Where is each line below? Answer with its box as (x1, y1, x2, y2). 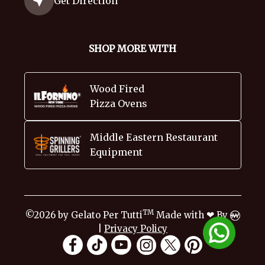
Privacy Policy (104, 223, 167, 235)
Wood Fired (89, 83, 144, 95)
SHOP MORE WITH (89, 43, 176, 55)
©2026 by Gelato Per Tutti (25, 209, 143, 221)
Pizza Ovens (89, 98, 147, 110)
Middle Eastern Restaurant (89, 131, 218, 144)
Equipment (89, 146, 143, 159)
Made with (153, 209, 206, 221)
